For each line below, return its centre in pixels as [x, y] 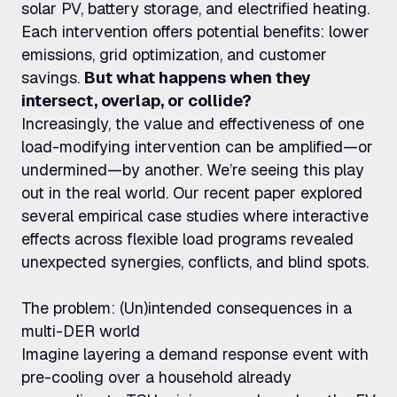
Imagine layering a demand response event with [195, 354]
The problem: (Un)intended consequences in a [187, 308]
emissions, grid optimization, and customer [174, 54]
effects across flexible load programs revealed [187, 239]
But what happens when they [198, 78]
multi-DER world [81, 331]
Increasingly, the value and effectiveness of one [193, 124]
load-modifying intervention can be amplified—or [197, 147]
